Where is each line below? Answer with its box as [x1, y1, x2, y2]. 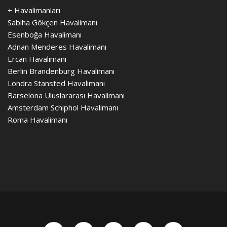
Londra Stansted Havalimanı [8, 78, 105, 89]
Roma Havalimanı [8, 115, 67, 125]
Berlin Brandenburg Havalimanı [8, 66, 115, 77]
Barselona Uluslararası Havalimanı [8, 90, 125, 101]
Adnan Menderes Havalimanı [8, 42, 106, 52]
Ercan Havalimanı [8, 54, 66, 64]
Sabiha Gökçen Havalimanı [8, 17, 97, 28]
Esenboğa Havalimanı [8, 29, 82, 40]
